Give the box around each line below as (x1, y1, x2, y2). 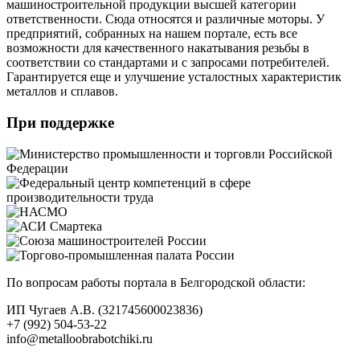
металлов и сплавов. (6, 84, 118, 99)
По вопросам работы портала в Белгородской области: (6, 275, 305, 289)
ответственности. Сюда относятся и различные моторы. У (6, 12, 325, 27)
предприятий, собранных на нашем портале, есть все (6, 27, 297, 41)
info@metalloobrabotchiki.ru (6, 331, 153, 346)
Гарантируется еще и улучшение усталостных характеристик (6, 70, 342, 84)
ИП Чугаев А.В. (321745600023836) (6, 302, 202, 317)
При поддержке (6, 114, 114, 132)
